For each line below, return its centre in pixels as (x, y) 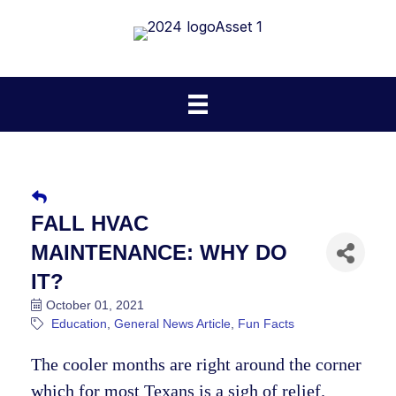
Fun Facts (266, 324)
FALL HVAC (90, 224)
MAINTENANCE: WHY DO (159, 253)
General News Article (172, 324)
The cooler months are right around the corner (196, 365)
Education (79, 324)
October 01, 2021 (95, 305)
